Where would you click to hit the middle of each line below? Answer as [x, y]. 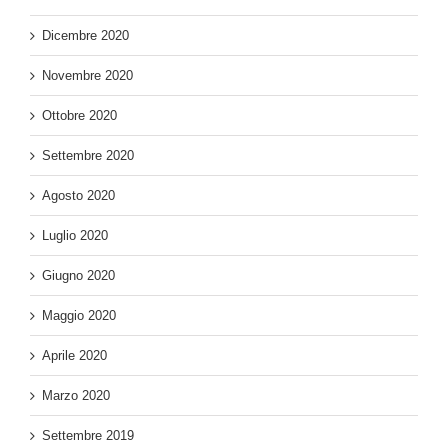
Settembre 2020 [88, 155]
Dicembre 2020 [85, 35]
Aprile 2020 [74, 355]
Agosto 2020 [78, 195]
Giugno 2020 [78, 275]
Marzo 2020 [76, 395]
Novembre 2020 [87, 75]
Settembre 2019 [88, 435]
